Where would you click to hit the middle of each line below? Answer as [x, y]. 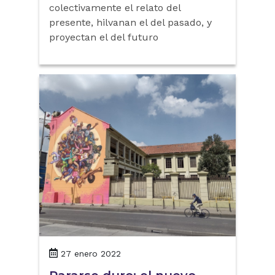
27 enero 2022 [91, 253]
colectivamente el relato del [115, 8]
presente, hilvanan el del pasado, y [130, 23]
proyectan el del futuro [104, 37]
